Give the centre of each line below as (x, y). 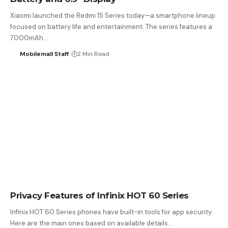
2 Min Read (93, 54)
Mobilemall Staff (44, 54)
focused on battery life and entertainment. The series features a (111, 27)
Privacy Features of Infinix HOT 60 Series (99, 195)
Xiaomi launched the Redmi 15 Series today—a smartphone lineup (113, 16)
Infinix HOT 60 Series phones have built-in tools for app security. (111, 212)
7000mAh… (29, 38)
